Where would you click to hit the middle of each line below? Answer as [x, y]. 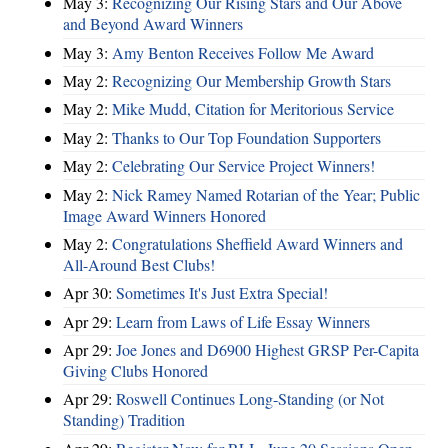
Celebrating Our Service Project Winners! [243, 166]
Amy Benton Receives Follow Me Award [243, 52]
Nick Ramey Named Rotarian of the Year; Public [266, 194]
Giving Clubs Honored [135, 371]
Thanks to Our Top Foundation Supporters [246, 137]
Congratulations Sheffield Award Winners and [257, 243]
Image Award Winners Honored [164, 215]
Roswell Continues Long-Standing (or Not [250, 399]
